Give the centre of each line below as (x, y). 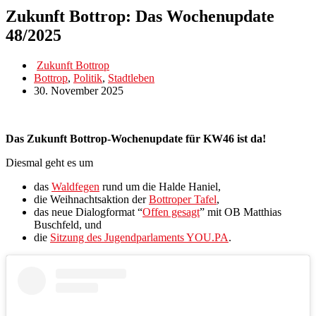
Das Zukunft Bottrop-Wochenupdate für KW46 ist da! (136, 138)
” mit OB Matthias (241, 212)
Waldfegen (75, 186)
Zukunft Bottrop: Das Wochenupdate (140, 16)
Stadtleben (131, 78)
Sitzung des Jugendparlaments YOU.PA (139, 237)
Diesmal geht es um (49, 162)
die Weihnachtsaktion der (91, 199)
